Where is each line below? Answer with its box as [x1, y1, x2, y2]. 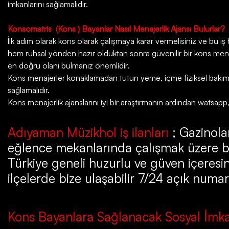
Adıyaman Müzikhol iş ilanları [8, 124, 169, 140]
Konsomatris [8, 24, 52, 34]
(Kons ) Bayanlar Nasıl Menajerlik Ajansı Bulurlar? [56, 24, 225, 34]
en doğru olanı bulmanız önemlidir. [8, 60, 131, 71]
